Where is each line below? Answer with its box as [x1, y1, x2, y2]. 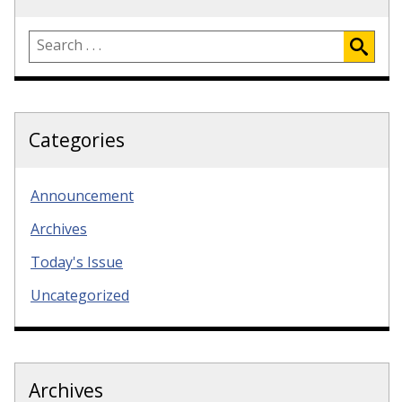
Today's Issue [31, 251, 123, 272]
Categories [29, 127, 125, 153]
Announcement [31, 186, 134, 206]
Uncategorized [31, 284, 129, 305]
